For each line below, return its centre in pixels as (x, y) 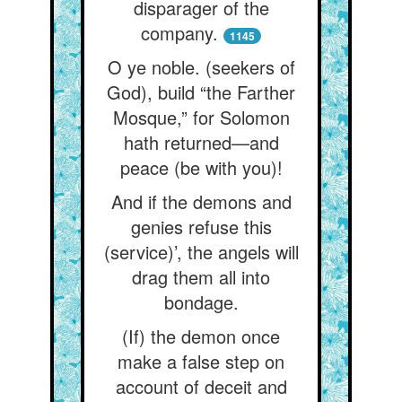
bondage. (201, 302)
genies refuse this (201, 227)
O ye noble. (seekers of (201, 67)
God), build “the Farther (201, 92)
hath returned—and (201, 142)
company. (179, 33)
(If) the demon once (201, 336)
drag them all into (201, 277)
